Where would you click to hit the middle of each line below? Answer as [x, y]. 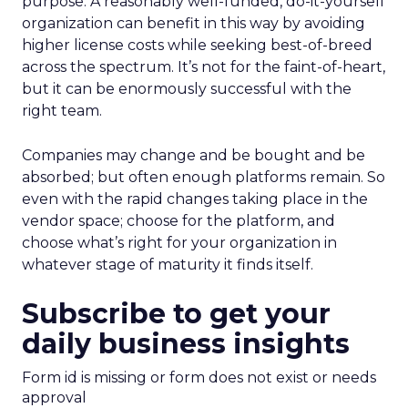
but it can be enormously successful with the [187, 89]
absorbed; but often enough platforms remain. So [204, 177]
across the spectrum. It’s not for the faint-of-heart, [204, 67]
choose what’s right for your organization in [179, 243]
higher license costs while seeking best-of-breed [197, 45]
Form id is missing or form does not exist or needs [199, 377]
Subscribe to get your [176, 314]
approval [54, 398]
